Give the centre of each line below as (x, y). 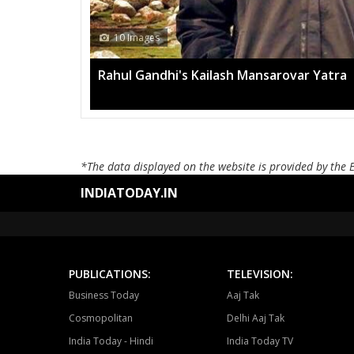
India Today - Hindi (111, 341)
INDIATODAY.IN (129, 192)
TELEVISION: (260, 273)
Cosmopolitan (101, 318)
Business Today (104, 295)
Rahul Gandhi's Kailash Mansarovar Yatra (222, 75)
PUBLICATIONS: (110, 273)
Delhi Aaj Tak (256, 318)
